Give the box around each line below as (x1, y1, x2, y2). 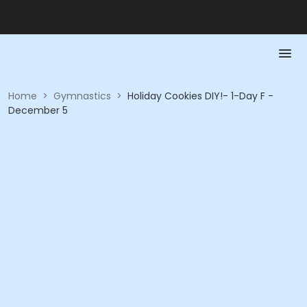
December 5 (8, 103, 68, 117)
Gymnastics (53, 89, 111, 103)
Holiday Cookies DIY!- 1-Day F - (127, 89, 273, 103)
